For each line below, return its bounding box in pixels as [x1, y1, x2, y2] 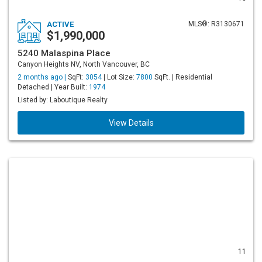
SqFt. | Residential [153, 73, 212, 81]
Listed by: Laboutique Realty [18, 96, 108, 104]
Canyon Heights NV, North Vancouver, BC [18, 60, 150, 68]
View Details [108, 118, 154, 127]
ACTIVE [47, 20, 74, 29]
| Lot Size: [102, 73, 136, 81]
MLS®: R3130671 [188, 20, 244, 28]
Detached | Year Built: [18, 83, 89, 91]
